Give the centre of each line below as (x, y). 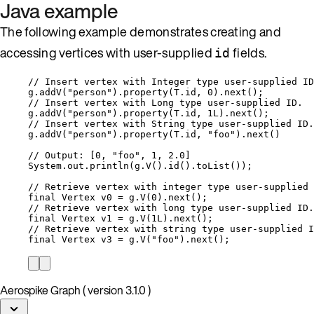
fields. (248, 52)
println (109, 165)
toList (213, 165)
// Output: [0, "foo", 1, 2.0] (109, 155)
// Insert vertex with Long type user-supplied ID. (165, 102)
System (45, 165)
